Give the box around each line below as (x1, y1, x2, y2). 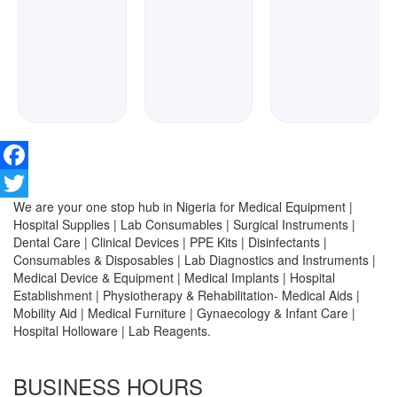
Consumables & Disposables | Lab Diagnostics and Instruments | (13, 251, 376, 269)
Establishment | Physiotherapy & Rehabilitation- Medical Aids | (13, 286, 360, 304)
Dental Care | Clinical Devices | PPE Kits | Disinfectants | (13, 233, 327, 251)
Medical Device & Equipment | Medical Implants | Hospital (13, 269, 335, 286)
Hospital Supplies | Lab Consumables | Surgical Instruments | (13, 215, 355, 233)
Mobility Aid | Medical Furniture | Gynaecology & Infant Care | (13, 304, 355, 322)
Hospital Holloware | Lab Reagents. (13, 322, 211, 339)
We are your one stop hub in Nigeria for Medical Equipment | (13, 198, 353, 215)
